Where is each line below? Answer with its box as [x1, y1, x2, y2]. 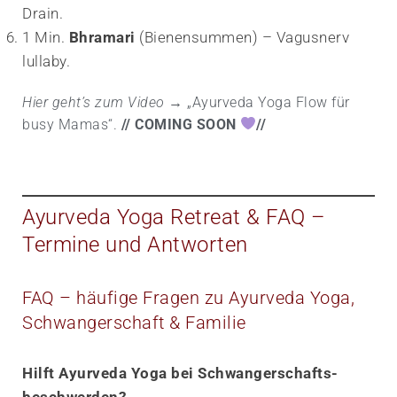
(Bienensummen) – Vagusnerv [135, 27, 349, 46]
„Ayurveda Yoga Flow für [183, 93, 350, 111]
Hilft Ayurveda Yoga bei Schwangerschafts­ [22, 363, 338, 382]
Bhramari [68, 27, 136, 46]
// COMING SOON [121, 115, 240, 133]
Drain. [22, 4, 63, 22]
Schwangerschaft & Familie [22, 311, 246, 333]
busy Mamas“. [22, 115, 121, 133]
